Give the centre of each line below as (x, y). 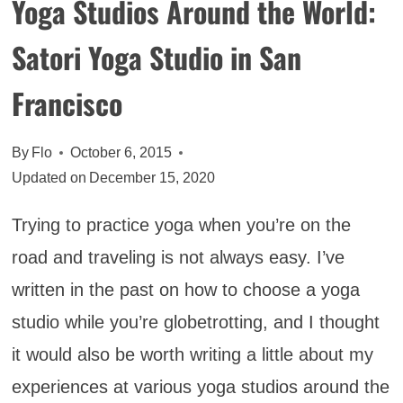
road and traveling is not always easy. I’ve (178, 257)
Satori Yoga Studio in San (156, 57)
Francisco (67, 103)
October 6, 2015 (121, 152)
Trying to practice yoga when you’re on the (181, 224)
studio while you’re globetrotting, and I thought (195, 322)
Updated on (49, 177)
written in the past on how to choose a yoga (185, 289)
